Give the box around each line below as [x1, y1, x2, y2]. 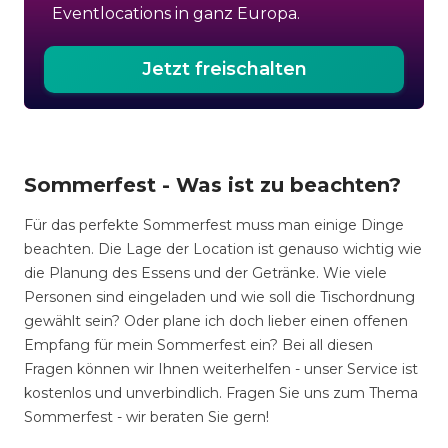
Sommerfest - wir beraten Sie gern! [24, 408, 269, 426]
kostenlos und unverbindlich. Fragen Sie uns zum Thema [24, 384, 418, 402]
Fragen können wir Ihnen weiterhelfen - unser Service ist [24, 360, 418, 378]
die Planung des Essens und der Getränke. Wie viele [24, 264, 387, 282]
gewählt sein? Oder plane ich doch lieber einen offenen [24, 312, 408, 330]
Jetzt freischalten [141, 58, 307, 80]
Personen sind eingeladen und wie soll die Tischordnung [24, 288, 415, 306]
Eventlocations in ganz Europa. [52, 4, 300, 23]
